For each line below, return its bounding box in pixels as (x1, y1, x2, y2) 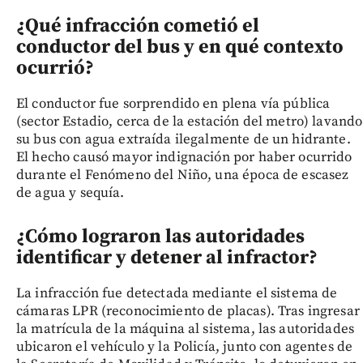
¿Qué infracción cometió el (16, 14, 259, 39)
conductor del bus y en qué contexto (16, 35, 344, 60)
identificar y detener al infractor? (16, 246, 318, 271)
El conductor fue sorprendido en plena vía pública (16, 95, 331, 113)
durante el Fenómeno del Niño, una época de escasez (16, 166, 349, 185)
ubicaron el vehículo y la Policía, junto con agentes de (16, 338, 353, 357)
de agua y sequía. (16, 184, 125, 203)
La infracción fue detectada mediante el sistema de (16, 284, 338, 303)
